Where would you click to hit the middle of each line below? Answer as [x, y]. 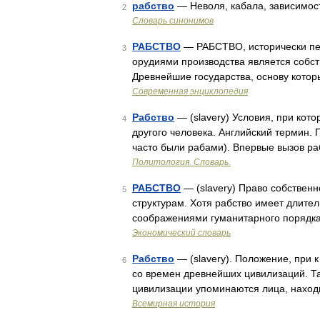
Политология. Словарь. [181, 162]
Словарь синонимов [173, 21]
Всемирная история [174, 304]
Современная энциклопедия [190, 91]
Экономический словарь [181, 233]
